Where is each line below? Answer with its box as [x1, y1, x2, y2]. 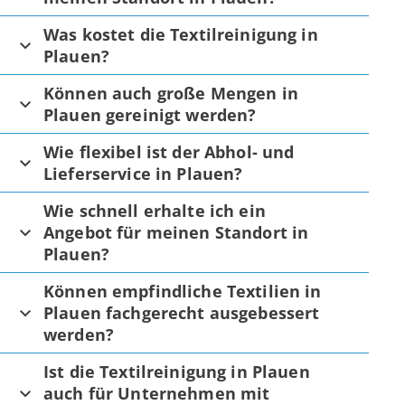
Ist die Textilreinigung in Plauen [43, 360, 310, 382]
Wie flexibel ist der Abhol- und [43, 140, 295, 163]
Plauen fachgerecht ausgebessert [43, 301, 320, 324]
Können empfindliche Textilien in [43, 279, 322, 302]
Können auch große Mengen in [43, 81, 298, 104]
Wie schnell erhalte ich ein [43, 199, 266, 221]
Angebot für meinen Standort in [43, 221, 309, 243]
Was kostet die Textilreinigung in [43, 23, 318, 45]
